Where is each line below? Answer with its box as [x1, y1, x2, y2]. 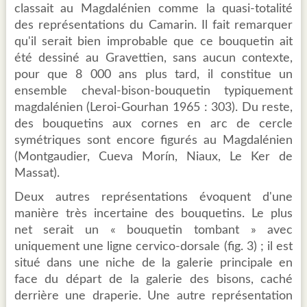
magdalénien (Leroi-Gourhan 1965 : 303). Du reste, [14, 101, 293, 114]
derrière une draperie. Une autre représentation [14, 290, 293, 303]
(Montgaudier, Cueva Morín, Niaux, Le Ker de [14, 151, 293, 164]
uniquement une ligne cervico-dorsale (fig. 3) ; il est [14, 241, 293, 254]
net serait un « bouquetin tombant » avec [14, 224, 293, 237]
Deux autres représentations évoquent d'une [14, 191, 293, 204]
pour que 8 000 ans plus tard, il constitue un [14, 69, 293, 82]
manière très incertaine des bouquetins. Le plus [14, 208, 293, 221]
